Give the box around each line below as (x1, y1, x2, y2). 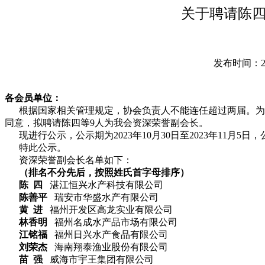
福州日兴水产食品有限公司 (47, 230, 168, 240)
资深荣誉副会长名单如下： (19, 155, 132, 165)
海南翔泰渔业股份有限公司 (47, 242, 168, 252)
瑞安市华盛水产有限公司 (47, 192, 159, 202)
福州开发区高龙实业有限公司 (43, 205, 173, 215)
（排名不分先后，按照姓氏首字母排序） (19, 167, 189, 177)
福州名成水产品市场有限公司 (47, 217, 177, 227)
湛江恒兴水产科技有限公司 (47, 180, 163, 190)
